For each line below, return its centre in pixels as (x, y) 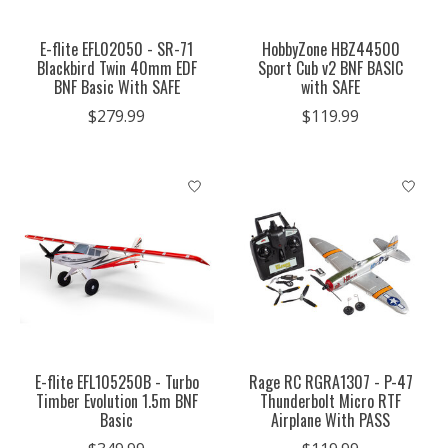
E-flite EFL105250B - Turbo (116, 382)
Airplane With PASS (331, 420)
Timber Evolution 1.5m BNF (116, 401)
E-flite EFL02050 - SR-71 (117, 49)
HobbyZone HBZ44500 (330, 49)
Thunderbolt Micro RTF (331, 401)
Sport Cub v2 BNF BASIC (331, 68)
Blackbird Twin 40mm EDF (116, 68)
